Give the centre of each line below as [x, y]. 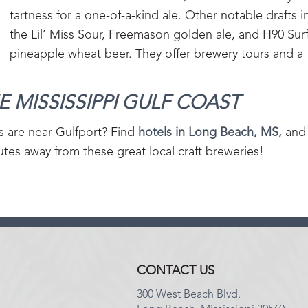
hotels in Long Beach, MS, [210, 133]
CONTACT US [176, 271]
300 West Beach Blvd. [189, 295]
